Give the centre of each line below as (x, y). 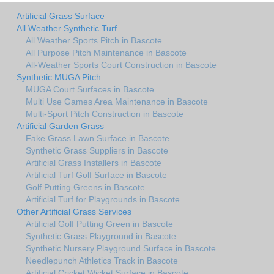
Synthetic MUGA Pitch (59, 77)
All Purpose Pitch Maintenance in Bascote (106, 52)
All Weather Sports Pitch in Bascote (94, 40)
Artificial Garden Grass (60, 126)
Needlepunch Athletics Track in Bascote (102, 260)
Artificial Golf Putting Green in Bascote (99, 224)
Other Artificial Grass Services (74, 211)
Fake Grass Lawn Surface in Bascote (98, 138)
